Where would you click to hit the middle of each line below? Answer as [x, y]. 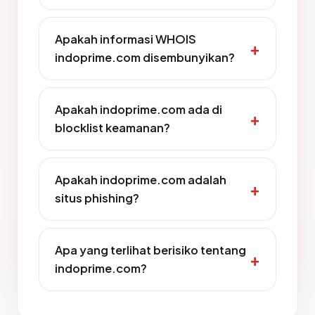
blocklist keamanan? [112, 128]
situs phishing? [97, 198]
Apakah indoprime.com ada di [139, 109]
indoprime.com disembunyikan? [145, 57]
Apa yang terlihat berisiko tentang [150, 250]
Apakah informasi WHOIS [126, 39]
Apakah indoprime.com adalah [141, 180]
